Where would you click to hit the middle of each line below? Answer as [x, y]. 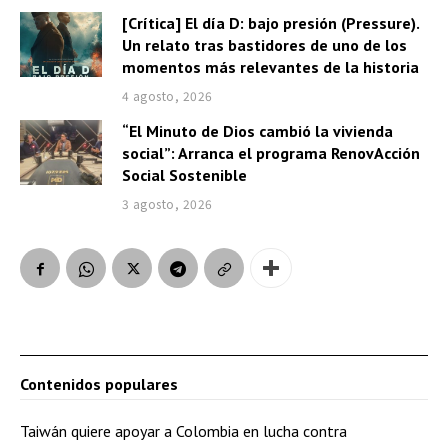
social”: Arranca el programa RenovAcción [270, 153]
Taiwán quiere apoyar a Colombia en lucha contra [183, 431]
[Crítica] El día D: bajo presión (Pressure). [270, 23]
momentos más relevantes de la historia [270, 67]
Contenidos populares [99, 384]
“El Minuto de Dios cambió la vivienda [257, 131]
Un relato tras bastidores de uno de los [264, 45]
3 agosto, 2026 [167, 204]
